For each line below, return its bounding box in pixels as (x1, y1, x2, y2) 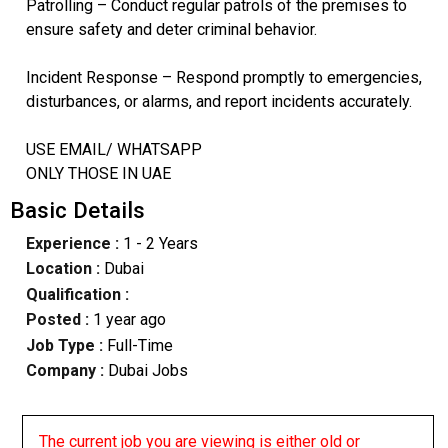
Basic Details (9, 196, 145, 223)
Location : (25, 259, 100, 279)
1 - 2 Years (118, 234, 198, 254)
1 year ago (92, 310, 166, 330)
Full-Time (106, 335, 173, 355)
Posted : (25, 310, 93, 330)
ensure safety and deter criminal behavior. (25, 19, 317, 39)
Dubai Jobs (103, 360, 188, 380)
